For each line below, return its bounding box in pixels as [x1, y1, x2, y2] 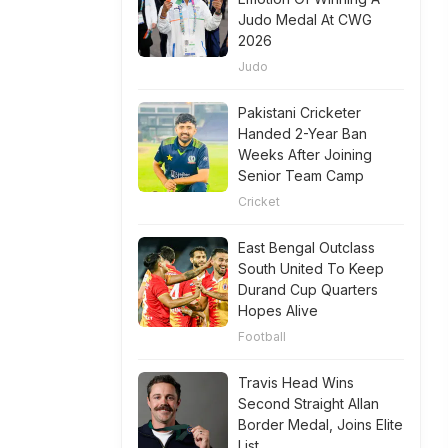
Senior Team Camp [238, 167, 364, 184]
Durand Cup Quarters [238, 281, 378, 298]
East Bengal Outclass [238, 239, 375, 256]
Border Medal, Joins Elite [238, 416, 403, 433]
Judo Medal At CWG [238, 11, 372, 28]
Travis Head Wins [238, 374, 354, 391]
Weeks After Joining [238, 146, 372, 163]
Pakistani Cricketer [238, 104, 361, 121]
